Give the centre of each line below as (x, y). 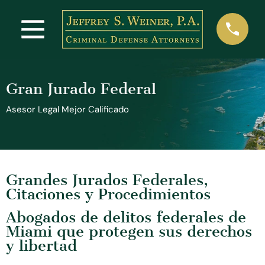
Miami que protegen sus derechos (129, 231)
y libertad (41, 245)
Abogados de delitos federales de (126, 217)
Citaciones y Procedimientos (108, 194)
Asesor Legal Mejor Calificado (67, 109)
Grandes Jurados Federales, (107, 180)
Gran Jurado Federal (81, 89)
